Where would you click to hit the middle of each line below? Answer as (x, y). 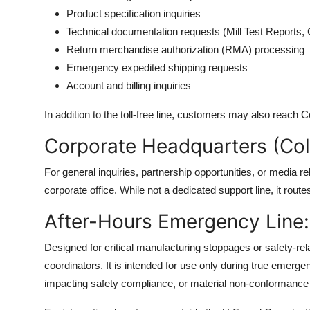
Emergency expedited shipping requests (157, 67)
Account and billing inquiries (129, 85)
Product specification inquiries (134, 13)
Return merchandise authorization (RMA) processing (185, 49)
